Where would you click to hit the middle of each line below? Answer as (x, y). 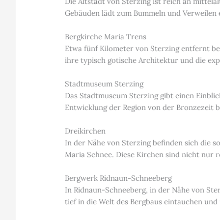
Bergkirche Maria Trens (106, 37)
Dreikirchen (85, 131)
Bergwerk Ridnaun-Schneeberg (119, 178)
